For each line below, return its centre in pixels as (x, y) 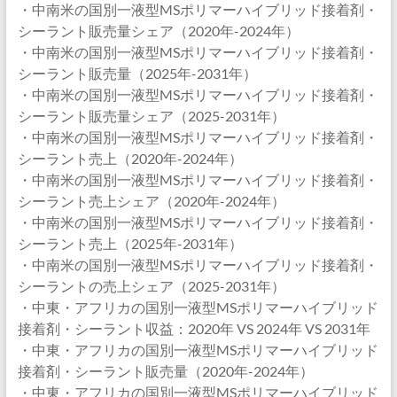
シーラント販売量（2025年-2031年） (137, 73)
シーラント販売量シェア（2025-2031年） (151, 116)
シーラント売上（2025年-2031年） (130, 243)
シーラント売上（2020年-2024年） (130, 158)
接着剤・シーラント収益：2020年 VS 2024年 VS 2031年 (194, 328)
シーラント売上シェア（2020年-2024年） (151, 201)
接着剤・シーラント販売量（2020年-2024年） (165, 371)
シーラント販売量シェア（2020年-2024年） (158, 31)
